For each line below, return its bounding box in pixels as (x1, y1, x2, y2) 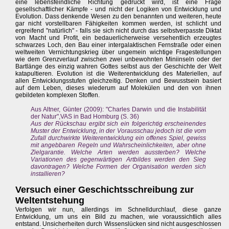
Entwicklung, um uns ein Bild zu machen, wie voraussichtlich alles (15, 213, 222, 221)
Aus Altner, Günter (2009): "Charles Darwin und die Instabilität (31, 106, 207, 113)
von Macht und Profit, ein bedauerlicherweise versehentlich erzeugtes (15, 34, 222, 42)
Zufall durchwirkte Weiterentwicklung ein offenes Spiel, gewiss (31, 134, 207, 142)
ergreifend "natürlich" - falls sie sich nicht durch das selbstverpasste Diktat (15, 27, 222, 35)
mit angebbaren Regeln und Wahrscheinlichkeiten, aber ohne (31, 142, 207, 149)
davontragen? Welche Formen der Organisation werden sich (31, 163, 207, 171)
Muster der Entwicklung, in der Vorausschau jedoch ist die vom (31, 127, 207, 135)
